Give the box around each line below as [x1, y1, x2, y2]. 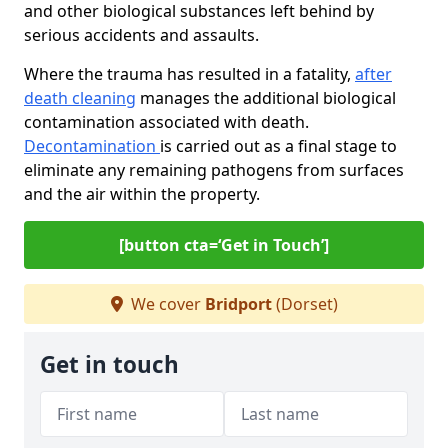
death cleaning [24, 87, 136, 109]
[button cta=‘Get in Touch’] [119, 234, 329, 256]
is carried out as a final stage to [160, 135, 397, 157]
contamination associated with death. [24, 111, 309, 133]
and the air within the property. [24, 183, 260, 205]
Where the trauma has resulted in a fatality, [24, 63, 355, 85]
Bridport [204, 293, 272, 315]
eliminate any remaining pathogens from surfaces [24, 159, 404, 181]
